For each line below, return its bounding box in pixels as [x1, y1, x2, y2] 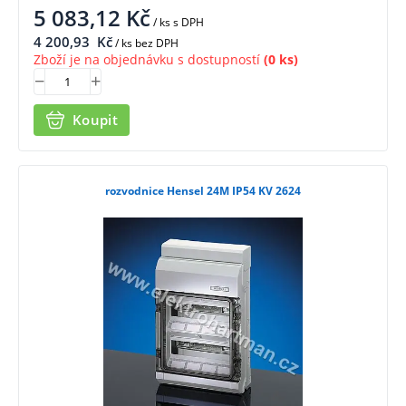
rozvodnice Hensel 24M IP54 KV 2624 [105, 182, 301, 198]
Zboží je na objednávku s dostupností [34, 51, 260, 69]
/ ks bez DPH [112, 35, 179, 52]
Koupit [72, 111, 118, 130]
